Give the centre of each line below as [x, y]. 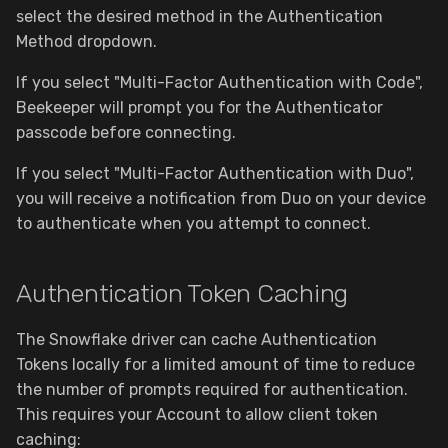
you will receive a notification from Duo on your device [221, 198]
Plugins [64, 96]
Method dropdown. [86, 41]
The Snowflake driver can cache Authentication [196, 339]
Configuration [88, 145]
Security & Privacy [106, 47]
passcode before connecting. [126, 132]
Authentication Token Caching [182, 293]
